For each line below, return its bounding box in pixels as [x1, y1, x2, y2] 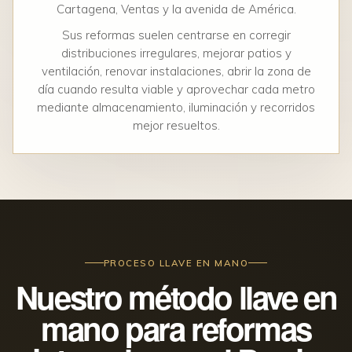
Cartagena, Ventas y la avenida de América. [56, 2, 296, 17]
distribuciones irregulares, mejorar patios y [60, 46, 291, 61]
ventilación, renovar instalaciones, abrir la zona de [41, 64, 311, 79]
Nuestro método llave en [15, 273, 337, 319]
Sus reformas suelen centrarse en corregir [61, 27, 291, 43]
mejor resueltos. [132, 118, 220, 134]
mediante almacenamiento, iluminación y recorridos [37, 100, 315, 115]
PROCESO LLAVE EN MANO [103, 256, 249, 269]
